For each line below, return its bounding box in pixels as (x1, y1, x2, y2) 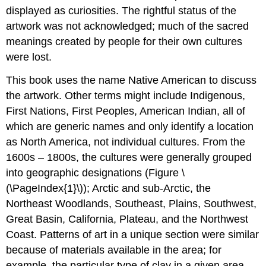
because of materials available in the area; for (6, 244, 222, 256)
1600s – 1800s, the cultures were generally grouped (6, 151, 252, 164)
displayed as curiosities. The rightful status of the (6, 5, 237, 17)
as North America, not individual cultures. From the (6, 136, 246, 148)
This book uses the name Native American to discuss (6, 74, 257, 87)
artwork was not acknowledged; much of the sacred (6, 20, 249, 33)
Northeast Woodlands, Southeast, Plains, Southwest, (6, 198, 257, 210)
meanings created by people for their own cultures (6, 36, 243, 48)
